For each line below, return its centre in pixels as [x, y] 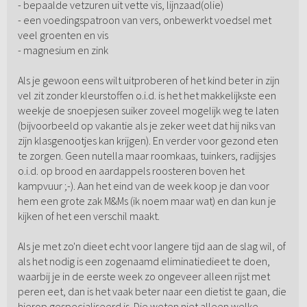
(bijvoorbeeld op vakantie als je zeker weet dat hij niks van [146, 126]
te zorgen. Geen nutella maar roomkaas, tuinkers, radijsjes [146, 156]
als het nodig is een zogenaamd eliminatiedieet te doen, [144, 261]
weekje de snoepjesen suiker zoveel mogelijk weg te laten [148, 111]
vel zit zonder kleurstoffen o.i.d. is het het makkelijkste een [147, 96]
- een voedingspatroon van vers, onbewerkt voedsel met [144, 20]
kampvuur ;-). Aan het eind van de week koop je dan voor [143, 186]
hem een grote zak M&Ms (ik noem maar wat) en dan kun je [147, 201]
